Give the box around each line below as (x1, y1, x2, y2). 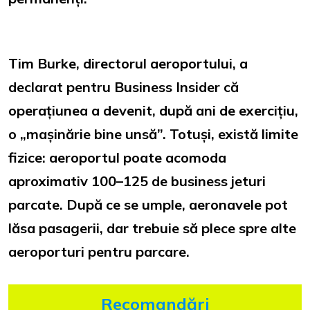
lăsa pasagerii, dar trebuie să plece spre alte (8, 219, 296, 237)
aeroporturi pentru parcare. (8, 243, 190, 261)
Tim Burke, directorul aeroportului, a (8, 55, 248, 73)
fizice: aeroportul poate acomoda (8, 149, 226, 167)
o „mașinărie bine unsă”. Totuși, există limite (8, 125, 298, 143)
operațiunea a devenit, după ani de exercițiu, (8, 102, 298, 120)
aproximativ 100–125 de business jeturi (8, 172, 266, 190)
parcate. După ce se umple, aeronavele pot (8, 196, 288, 214)
